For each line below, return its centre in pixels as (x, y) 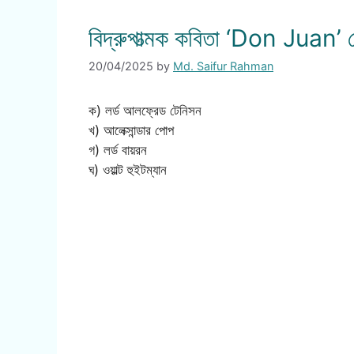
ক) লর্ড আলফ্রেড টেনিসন (145, 111)
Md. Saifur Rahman (223, 66)
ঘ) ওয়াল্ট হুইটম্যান (128, 170)
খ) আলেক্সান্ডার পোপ (131, 131)
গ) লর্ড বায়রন (118, 151)
